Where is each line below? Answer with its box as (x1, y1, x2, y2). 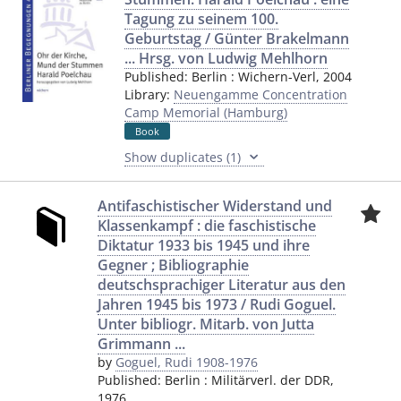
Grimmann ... (98, 334, 185, 354)
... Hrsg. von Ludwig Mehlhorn (124, 48, 328, 68)
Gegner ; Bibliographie (98, 255, 249, 275)
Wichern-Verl (237, 68, 316, 85)
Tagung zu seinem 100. (124, 9, 278, 29)
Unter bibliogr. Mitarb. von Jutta (98, 314, 314, 334)
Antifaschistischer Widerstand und (98, 196, 332, 216)
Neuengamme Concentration (173, 86, 347, 103)
